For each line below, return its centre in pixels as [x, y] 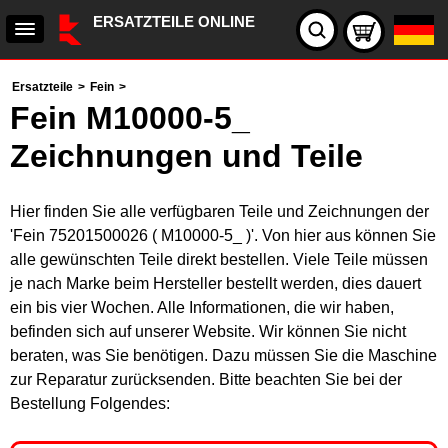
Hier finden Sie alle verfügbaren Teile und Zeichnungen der [219, 211]
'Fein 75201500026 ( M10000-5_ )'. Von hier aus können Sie [223, 235]
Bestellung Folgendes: [90, 403]
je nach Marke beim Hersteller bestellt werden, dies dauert [215, 283]
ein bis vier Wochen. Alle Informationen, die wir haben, [202, 307]
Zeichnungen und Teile [186, 156]
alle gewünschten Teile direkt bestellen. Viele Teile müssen [219, 259]
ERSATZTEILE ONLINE [174, 21]
